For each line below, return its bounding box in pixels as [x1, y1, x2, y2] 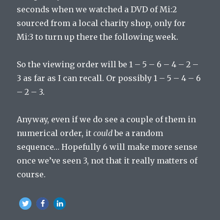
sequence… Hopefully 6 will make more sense [17, 142, 198, 152]
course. [17, 169, 46, 179]
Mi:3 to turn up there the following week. [17, 32, 179, 42]
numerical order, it [17, 128, 94, 138]
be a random [112, 128, 164, 138]
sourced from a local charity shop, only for [17, 18, 186, 28]
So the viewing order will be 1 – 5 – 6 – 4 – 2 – [17, 59, 199, 69]
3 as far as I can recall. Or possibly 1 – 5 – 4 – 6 [17, 73, 201, 83]
